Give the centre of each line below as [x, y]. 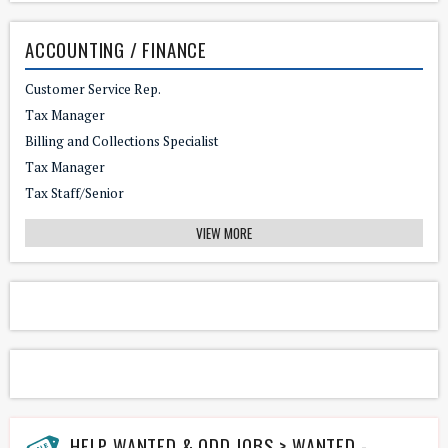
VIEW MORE [224, 232]
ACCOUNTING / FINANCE [116, 49]
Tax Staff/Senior [74, 192]
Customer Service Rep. [93, 88]
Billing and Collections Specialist [122, 140]
